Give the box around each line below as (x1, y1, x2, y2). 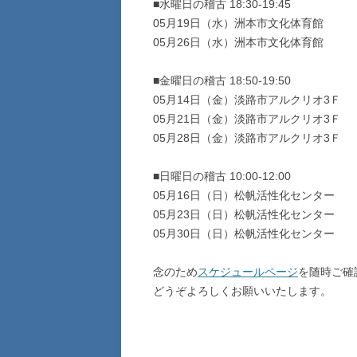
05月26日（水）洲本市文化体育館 (153, 36, 324, 49)
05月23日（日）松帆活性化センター (153, 208, 335, 221)
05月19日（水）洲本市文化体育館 (153, 17, 324, 29)
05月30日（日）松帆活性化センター (153, 227, 335, 240)
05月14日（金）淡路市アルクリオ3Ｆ (153, 93, 341, 106)
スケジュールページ (198, 265, 298, 278)
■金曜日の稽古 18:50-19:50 (153, 74, 291, 87)
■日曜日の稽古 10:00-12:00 (153, 170, 291, 182)
